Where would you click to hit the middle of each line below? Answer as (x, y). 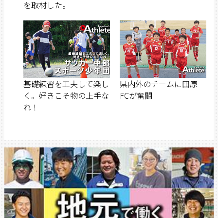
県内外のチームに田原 (159, 84)
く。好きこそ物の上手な (66, 96)
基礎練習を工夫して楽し (66, 84)
